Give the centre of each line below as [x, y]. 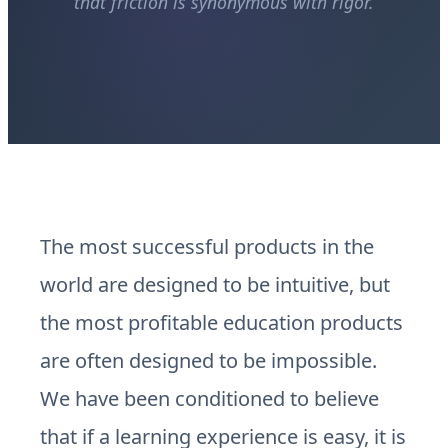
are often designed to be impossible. [208, 360]
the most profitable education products [221, 322]
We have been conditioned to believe [209, 398]
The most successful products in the [207, 246]
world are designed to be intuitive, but [215, 284]
